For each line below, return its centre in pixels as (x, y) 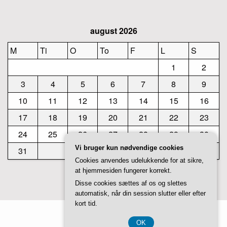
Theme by (94, 214)
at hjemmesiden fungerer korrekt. (123, 171)
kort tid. (86, 203)
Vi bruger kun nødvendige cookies (129, 148)
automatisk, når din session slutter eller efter (140, 193)
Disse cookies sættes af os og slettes (131, 183)
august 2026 (113, 30)
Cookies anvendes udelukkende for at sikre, (139, 160)
